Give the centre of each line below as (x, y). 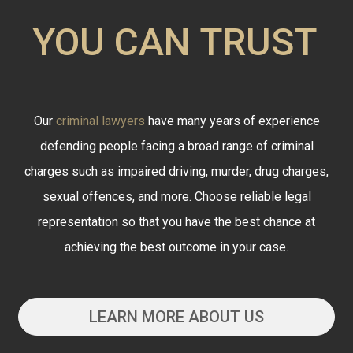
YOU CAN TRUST (175, 42)
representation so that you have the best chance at (176, 222)
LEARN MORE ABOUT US (176, 317)
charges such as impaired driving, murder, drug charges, (176, 171)
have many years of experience (232, 121)
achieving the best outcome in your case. (176, 247)
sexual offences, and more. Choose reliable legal (176, 197)
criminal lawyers (100, 121)
